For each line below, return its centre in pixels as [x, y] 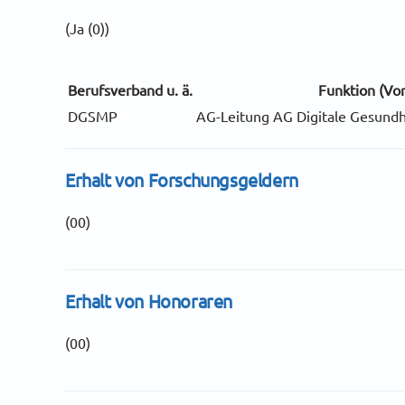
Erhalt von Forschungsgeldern [182, 180]
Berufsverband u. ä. [130, 90]
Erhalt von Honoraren [149, 301]
